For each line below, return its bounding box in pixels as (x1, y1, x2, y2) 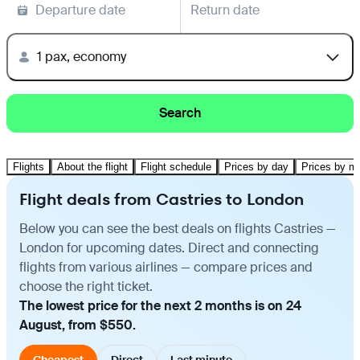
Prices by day (224, 160, 288, 173)
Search (159, 104, 201, 121)
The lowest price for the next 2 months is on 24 (19, 297, 301, 314)
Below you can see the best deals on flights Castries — (19, 219, 336, 237)
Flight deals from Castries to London (19, 187, 304, 211)
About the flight (57, 160, 128, 173)
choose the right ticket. (19, 277, 153, 295)
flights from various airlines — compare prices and (19, 258, 313, 276)
